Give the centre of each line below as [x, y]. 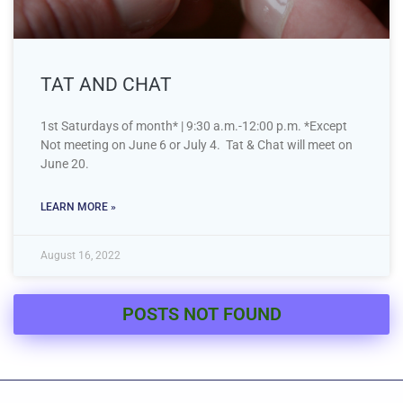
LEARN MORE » [78, 206]
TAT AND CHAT [106, 84]
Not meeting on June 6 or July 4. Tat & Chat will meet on [197, 144]
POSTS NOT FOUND [201, 313]
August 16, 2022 [81, 255]
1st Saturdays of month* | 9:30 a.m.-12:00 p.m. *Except [194, 125]
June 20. [65, 163]
